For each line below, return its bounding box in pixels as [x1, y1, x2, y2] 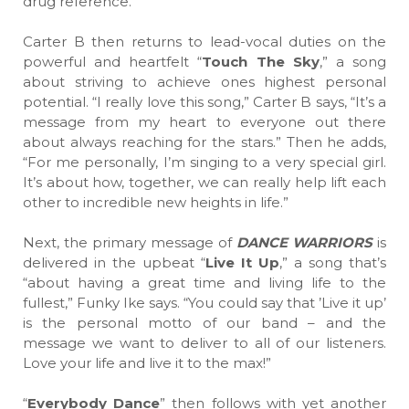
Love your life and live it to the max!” [23, 354, 271, 372]
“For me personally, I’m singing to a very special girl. [23, 153, 386, 171]
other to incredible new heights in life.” [23, 194, 288, 211]
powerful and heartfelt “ [23, 53, 203, 70]
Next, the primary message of [23, 234, 236, 251]
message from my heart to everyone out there [23, 113, 386, 131]
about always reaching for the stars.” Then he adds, [23, 133, 386, 151]
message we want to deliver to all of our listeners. [23, 334, 386, 351]
